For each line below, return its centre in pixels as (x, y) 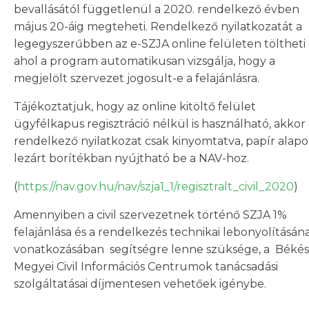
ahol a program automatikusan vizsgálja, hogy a (144, 61)
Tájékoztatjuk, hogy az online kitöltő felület (135, 107)
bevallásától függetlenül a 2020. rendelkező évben (157, 9)
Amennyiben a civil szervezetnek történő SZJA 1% (150, 215)
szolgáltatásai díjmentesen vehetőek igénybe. (140, 284)
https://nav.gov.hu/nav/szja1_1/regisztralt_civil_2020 (156, 187)
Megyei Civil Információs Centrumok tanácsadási (146, 267)
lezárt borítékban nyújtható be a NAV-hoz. (131, 158)
